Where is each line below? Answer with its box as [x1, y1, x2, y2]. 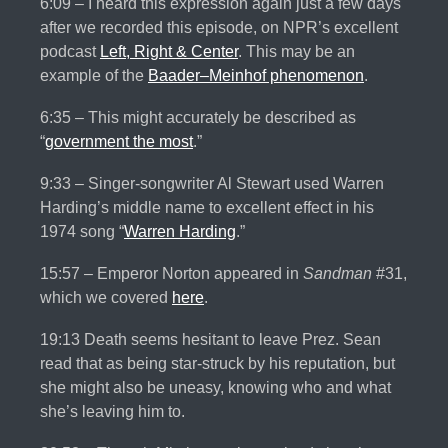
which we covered [40, 289, 172, 307]
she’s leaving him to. [40, 403, 185, 421]
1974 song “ [40, 223, 124, 241]
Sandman [303, 265, 376, 283]
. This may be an [238, 43, 355, 61]
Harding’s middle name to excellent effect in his [40, 199, 374, 217]
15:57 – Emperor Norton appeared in [40, 265, 303, 283]
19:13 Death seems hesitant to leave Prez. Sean [40, 331, 381, 349]
